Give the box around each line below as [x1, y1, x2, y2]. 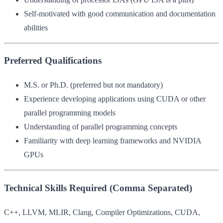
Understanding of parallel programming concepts [24, 122, 177, 131]
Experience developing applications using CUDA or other [24, 95, 206, 104]
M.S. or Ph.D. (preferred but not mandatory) [24, 81, 163, 90]
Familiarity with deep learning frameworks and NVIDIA [24, 136, 201, 145]
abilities [24, 23, 48, 32]
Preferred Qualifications [4, 55, 102, 66]
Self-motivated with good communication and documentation [24, 9, 216, 18]
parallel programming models [24, 109, 115, 117]
